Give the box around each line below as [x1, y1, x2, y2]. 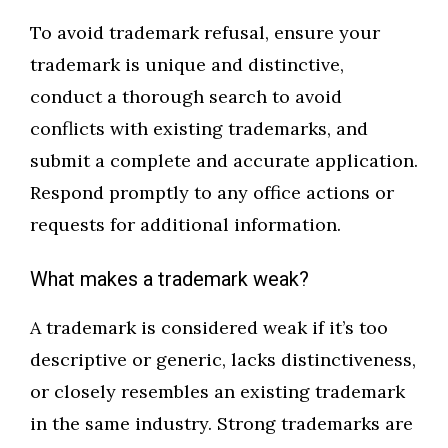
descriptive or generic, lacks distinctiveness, [30, 348, 416, 372]
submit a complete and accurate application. [30, 149, 418, 173]
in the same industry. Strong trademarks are [30, 412, 413, 436]
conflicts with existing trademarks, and [30, 117, 368, 141]
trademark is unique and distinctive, [30, 53, 344, 77]
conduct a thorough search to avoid [30, 85, 342, 109]
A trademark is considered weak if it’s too [30, 316, 388, 340]
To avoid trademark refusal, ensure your [30, 21, 380, 45]
